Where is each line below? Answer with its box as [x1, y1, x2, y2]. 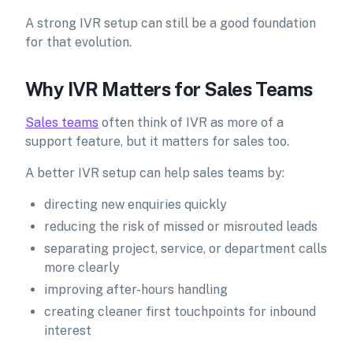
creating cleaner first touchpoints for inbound [44, 304, 316, 319]
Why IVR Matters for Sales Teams [25, 78, 314, 100]
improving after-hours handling [44, 282, 228, 297]
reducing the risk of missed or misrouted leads [44, 219, 318, 234]
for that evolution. [25, 35, 132, 50]
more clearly [44, 260, 120, 275]
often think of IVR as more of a [98, 115, 284, 130]
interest [44, 323, 91, 338]
